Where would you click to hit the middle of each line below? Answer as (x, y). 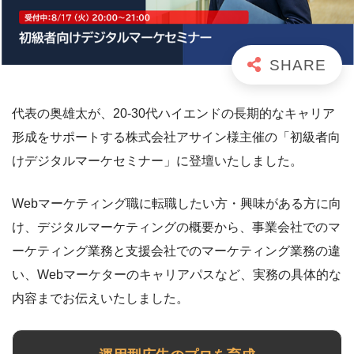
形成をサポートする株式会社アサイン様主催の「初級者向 (176, 137)
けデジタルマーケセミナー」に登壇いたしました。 (157, 160)
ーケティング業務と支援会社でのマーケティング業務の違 (176, 250)
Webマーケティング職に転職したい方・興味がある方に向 (177, 203)
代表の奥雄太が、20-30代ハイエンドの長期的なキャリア (173, 113)
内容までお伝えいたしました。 (100, 298)
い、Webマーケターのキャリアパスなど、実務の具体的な (177, 274)
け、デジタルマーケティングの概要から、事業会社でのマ (176, 227)
